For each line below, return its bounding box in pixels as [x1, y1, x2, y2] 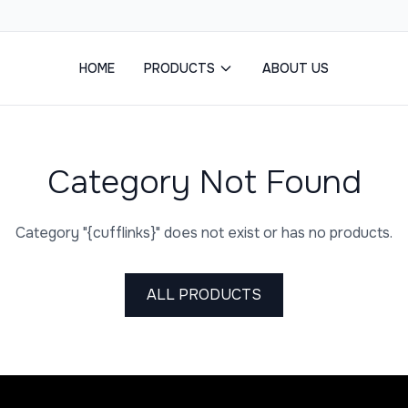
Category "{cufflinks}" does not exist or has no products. [15, 223, 393, 242]
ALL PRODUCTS [147, 285, 261, 304]
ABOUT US [262, 60, 329, 76]
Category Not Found [46, 161, 362, 203]
